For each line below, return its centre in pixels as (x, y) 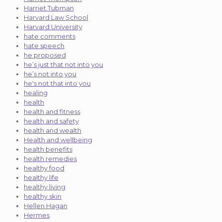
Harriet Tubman (49, 8)
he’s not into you (50, 74)
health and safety (51, 121)
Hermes (37, 215)
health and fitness (52, 111)
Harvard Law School (56, 17)
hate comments (50, 36)
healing (36, 92)
